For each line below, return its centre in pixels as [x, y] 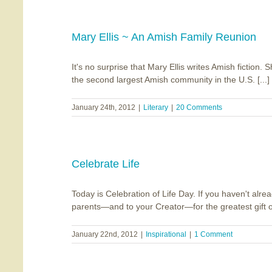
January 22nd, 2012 [105, 234]
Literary [156, 107]
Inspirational [166, 234]
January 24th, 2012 [104, 107]
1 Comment [213, 234]
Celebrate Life [106, 164]
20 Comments [199, 107]
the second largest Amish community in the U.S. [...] [171, 80]
